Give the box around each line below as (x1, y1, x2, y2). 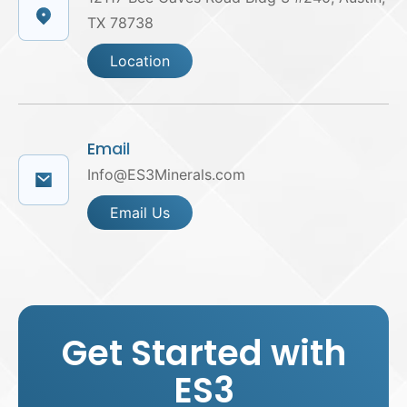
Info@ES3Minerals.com (87, 164, 245, 184)
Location (110, 51, 170, 70)
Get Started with (61, 328, 346, 377)
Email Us (110, 203, 170, 222)
